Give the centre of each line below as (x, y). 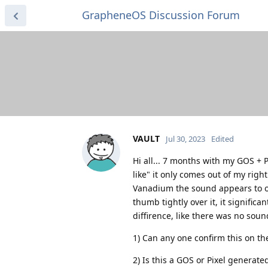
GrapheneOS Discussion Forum (161, 15)
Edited (223, 138)
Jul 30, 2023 (185, 138)
